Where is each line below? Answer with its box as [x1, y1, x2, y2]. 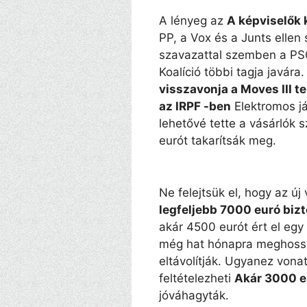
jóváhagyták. [159, 288, 229, 302]
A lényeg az [159, 13, 227, 27]
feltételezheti [159, 271, 234, 285]
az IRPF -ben [159, 99, 231, 113]
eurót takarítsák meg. [159, 133, 276, 147]
